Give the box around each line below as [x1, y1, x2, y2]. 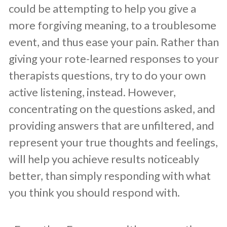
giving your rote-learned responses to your [9, 51, 219, 65]
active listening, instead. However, [9, 85, 176, 99]
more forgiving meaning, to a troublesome [9, 18, 216, 32]
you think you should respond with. [9, 185, 180, 199]
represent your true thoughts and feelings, [9, 135, 218, 149]
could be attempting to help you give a [9, 1, 196, 15]
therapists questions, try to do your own [9, 68, 206, 82]
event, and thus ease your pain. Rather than [9, 34, 219, 49]
